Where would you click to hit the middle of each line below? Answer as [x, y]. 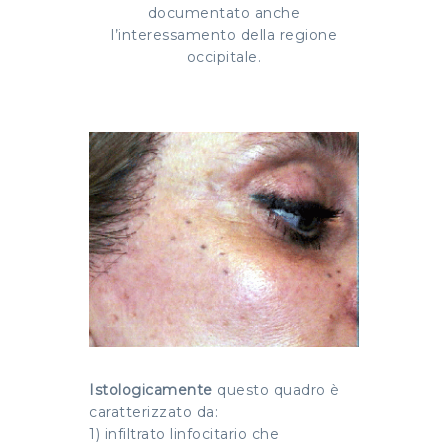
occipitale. [224, 57]
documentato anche [224, 13]
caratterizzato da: [153, 412]
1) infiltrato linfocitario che [184, 434]
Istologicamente [151, 390]
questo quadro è [276, 390]
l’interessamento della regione [224, 35]
